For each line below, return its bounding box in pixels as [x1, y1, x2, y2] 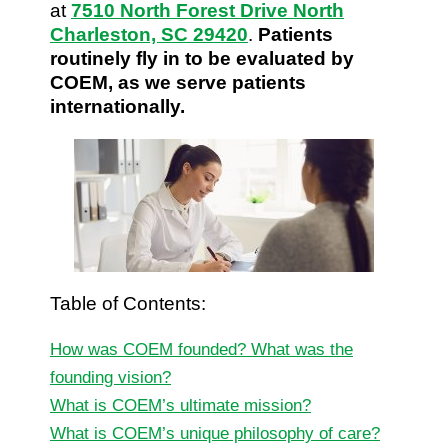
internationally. [50, 95, 185, 117]
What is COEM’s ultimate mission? [50, 395, 311, 415]
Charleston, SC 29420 [50, 23, 248, 45]
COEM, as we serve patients [50, 71, 306, 93]
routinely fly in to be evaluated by [50, 47, 354, 69]
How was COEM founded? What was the [50, 339, 353, 359]
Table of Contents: [50, 292, 206, 314]
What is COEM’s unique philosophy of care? [50, 423, 380, 443]
